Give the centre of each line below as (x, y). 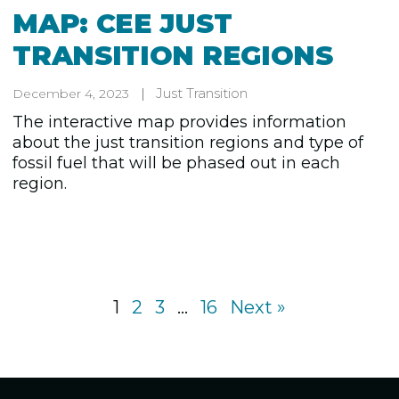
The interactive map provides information (180, 122)
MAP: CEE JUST (122, 24)
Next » (258, 307)
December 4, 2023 (71, 93)
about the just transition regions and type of (188, 142)
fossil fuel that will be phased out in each (177, 163)
